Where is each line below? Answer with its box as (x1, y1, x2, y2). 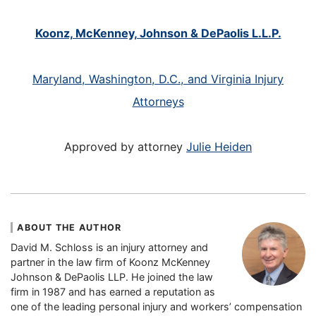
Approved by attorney (64, 140, 186, 154)
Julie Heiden (186, 140, 252, 154)
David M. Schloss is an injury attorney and (11, 241, 208, 253)
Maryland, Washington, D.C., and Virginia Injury (32, 71, 284, 86)
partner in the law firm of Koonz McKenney (11, 255, 210, 268)
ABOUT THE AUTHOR (17, 222, 122, 233)
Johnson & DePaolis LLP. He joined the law (11, 270, 213, 283)
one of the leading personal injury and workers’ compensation (11, 300, 302, 312)
